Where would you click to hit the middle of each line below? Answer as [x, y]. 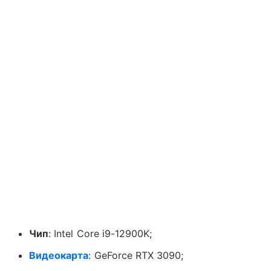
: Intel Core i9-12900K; [100, 233]
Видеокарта [59, 255]
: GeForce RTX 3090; [136, 255]
